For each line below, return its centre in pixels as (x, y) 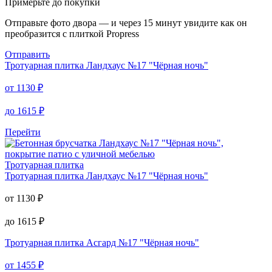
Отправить (27, 55)
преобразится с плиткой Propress (72, 34)
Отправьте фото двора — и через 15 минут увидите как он (126, 23)
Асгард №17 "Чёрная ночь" (141, 243)
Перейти (23, 132)
